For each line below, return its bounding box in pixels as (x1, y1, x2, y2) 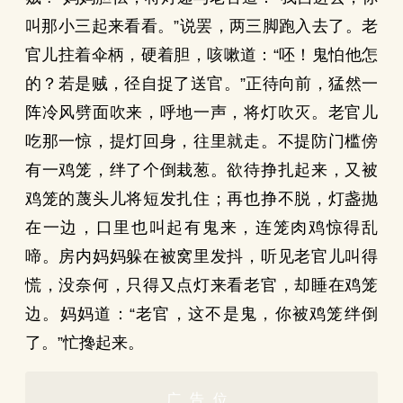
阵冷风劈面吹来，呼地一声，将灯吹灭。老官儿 (25, 103, 378, 121)
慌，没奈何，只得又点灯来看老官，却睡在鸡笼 (25, 276, 378, 294)
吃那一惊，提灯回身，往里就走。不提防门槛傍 (25, 132, 378, 150)
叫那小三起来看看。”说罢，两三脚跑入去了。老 (25, 17, 378, 35)
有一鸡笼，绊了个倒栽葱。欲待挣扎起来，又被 (25, 161, 378, 179)
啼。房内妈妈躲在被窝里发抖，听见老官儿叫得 (25, 247, 378, 265)
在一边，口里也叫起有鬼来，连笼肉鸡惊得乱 (25, 219, 378, 237)
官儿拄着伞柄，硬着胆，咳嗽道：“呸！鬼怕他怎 (25, 46, 378, 64)
